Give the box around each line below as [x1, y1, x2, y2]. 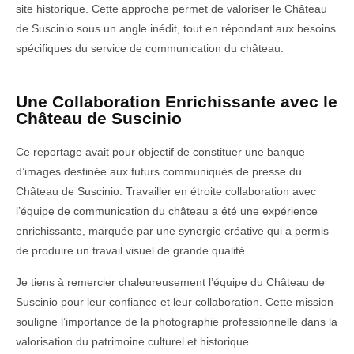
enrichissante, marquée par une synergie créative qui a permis [16, 224, 329, 238]
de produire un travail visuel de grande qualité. [16, 244, 248, 258]
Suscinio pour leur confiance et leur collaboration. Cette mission [16, 295, 333, 308]
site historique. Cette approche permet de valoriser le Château [16, 2, 327, 15]
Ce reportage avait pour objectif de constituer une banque [16, 145, 305, 159]
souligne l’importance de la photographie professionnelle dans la [16, 314, 337, 328]
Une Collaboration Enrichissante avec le [16, 92, 337, 111]
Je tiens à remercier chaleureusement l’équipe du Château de [16, 275, 325, 288]
